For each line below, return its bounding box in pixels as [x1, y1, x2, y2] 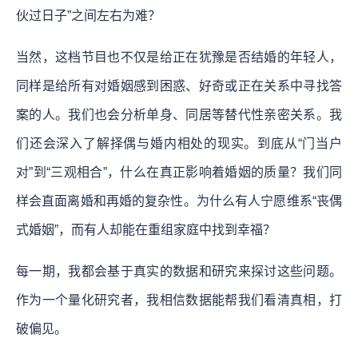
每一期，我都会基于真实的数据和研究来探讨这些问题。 [16, 264, 342, 278]
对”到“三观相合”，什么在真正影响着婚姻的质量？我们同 [16, 165, 342, 179]
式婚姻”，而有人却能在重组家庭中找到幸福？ [16, 222, 276, 237]
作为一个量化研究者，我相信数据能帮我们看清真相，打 [16, 292, 342, 307]
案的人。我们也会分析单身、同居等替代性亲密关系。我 [16, 107, 342, 121]
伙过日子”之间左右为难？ [16, 8, 161, 22]
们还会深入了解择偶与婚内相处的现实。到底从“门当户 [16, 136, 342, 150]
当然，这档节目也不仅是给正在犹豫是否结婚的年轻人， [16, 50, 342, 64]
